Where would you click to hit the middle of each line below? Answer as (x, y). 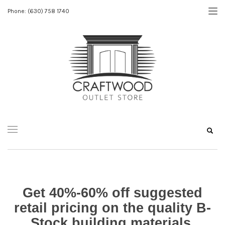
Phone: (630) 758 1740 (38, 11)
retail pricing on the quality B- (113, 208)
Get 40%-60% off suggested (113, 193)
